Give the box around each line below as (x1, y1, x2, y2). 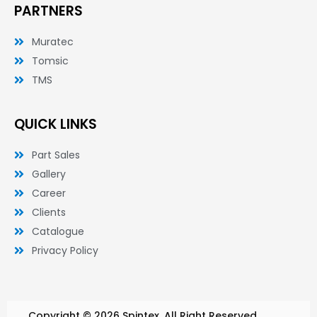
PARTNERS (14, 1, 83, 21)
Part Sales (32, 148, 80, 162)
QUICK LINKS (14, 115, 97, 134)
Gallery (32, 167, 66, 181)
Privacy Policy (32, 243, 98, 258)
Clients (32, 205, 66, 219)
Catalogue (32, 224, 84, 238)
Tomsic (32, 54, 69, 68)
